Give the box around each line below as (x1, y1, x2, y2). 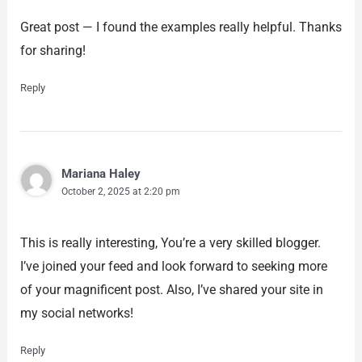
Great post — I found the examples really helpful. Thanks (19, 19, 342, 36)
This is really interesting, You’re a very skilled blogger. (19, 234, 321, 250)
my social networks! (19, 305, 133, 321)
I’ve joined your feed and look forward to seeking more (19, 258, 327, 274)
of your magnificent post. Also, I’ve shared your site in (19, 281, 323, 297)
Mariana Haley (61, 166, 141, 182)
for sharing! (19, 43, 86, 59)
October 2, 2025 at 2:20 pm (61, 186, 180, 198)
